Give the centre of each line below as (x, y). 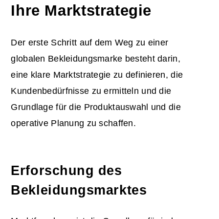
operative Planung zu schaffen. (74, 123)
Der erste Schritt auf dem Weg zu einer (90, 42)
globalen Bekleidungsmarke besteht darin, (96, 58)
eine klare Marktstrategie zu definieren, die (97, 75)
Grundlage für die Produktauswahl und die (96, 107)
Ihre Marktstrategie (81, 10)
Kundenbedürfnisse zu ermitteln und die (91, 91)
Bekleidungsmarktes (79, 190)
